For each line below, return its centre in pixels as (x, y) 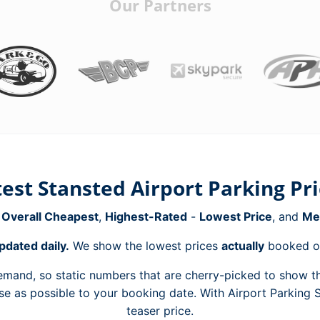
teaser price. (160, 311)
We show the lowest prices (145, 246)
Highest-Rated (146, 216)
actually (242, 246)
